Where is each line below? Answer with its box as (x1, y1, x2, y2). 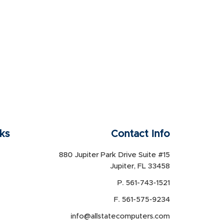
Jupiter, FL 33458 (110, 163, 170, 170)
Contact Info (110, 129, 170, 139)
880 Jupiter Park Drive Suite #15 (58, 151, 170, 159)
